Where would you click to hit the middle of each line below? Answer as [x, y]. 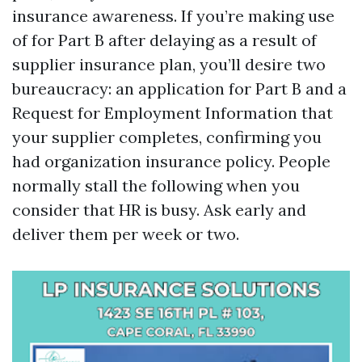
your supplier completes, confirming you [167, 137]
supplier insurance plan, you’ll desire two [169, 64]
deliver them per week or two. [126, 234]
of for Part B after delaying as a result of [164, 40]
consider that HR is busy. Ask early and [159, 210]
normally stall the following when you [156, 185]
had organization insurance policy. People [171, 161]
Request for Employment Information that [173, 113]
